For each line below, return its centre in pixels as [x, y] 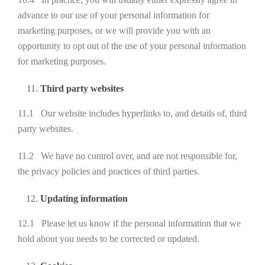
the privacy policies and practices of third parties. [109, 171]
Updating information [84, 198]
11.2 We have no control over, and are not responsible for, [127, 156]
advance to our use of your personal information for [114, 15]
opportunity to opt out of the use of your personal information [132, 46]
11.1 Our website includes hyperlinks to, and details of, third [132, 113]
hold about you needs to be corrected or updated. [109, 239]
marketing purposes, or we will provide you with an [114, 30]
